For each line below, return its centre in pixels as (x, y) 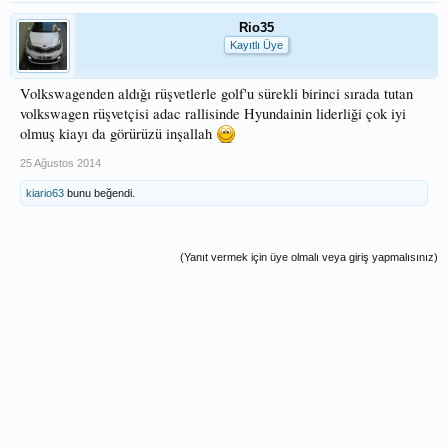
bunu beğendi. (99, 193)
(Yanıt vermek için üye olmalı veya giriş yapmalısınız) (309, 257)
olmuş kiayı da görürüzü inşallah (118, 133)
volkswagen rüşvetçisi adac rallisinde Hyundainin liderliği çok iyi (213, 113)
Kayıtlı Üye (256, 45)
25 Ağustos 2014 (60, 163)
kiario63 (45, 193)
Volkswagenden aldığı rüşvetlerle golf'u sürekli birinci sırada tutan (216, 93)
